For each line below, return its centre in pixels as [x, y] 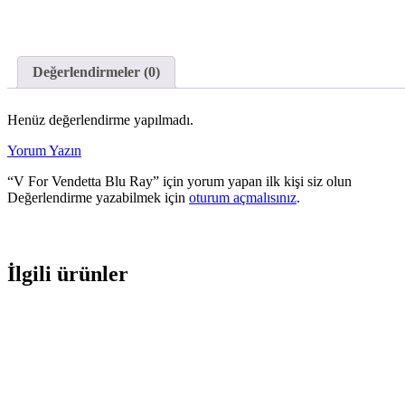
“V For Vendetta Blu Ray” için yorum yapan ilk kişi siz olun [179, 182]
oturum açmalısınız [243, 198]
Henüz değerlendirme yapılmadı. [100, 120]
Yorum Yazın [44, 151]
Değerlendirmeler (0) [96, 72]
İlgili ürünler [68, 273]
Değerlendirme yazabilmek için [98, 198]
